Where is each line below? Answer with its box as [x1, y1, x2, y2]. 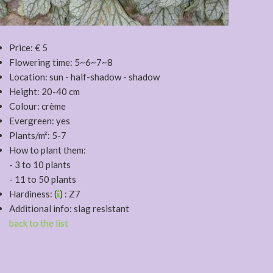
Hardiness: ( [9, 188, 57, 199]
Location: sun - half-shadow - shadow [9, 71, 160, 82]
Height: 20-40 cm [9, 86, 80, 97]
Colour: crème [9, 101, 66, 112]
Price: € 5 [9, 42, 48, 53]
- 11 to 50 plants [9, 174, 76, 185]
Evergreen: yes [9, 115, 70, 126]
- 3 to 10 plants [9, 159, 71, 170]
